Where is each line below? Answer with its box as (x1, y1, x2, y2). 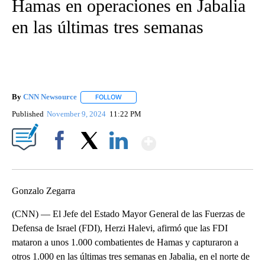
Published (12, 109, 44, 118)
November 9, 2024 (47, 109, 108, 118)
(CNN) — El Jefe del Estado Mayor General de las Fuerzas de (12, 208, 245, 219)
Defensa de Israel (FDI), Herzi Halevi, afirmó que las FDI (12, 222, 228, 233)
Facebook (46, 156, 78, 165)
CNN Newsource (23, 92, 77, 102)
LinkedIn (105, 156, 132, 165)
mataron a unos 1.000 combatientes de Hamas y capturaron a (12, 237, 238, 247)
